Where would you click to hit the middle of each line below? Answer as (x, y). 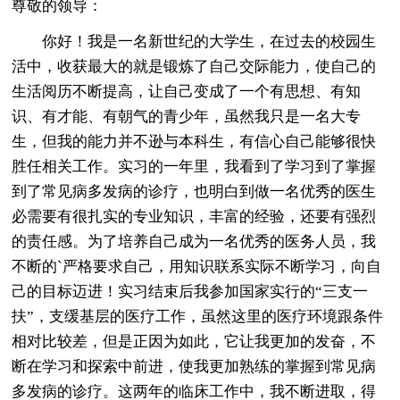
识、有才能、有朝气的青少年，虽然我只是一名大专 (187, 116)
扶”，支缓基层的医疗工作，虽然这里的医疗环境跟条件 (198, 316)
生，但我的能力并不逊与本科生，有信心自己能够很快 (194, 141)
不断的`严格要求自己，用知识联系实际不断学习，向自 (197, 266)
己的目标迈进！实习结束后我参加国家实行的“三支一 (190, 291)
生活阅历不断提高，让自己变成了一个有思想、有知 (187, 91)
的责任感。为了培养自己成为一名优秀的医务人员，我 (194, 241)
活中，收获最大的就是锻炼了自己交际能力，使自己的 (194, 66)
